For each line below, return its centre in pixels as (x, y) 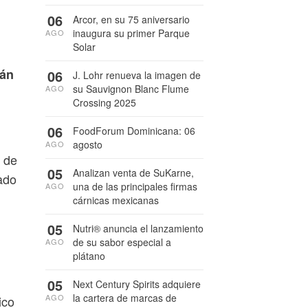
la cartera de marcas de (125, 298)
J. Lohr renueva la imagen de (137, 75)
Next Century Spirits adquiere (137, 284)
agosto (88, 144)
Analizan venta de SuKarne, (133, 173)
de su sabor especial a (122, 242)
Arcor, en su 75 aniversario (131, 19)
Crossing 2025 (104, 102)
